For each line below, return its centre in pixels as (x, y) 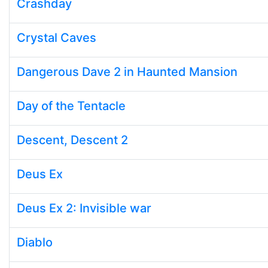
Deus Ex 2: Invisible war (84, 208)
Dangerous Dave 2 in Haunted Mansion (127, 72)
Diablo (35, 242)
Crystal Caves (57, 38)
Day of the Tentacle (71, 106)
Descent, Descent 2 (72, 140)
